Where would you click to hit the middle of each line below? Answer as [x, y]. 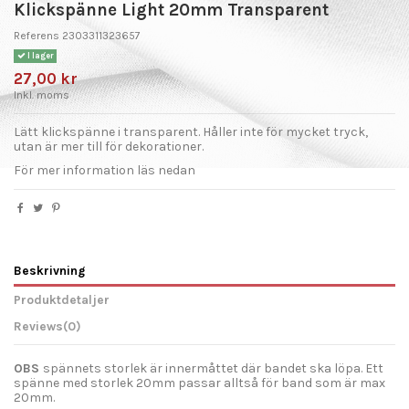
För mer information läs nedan [105, 170]
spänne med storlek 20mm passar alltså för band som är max [199, 383]
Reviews [38, 325]
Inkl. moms [42, 95]
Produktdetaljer [62, 299]
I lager [39, 56]
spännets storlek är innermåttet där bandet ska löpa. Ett [213, 369]
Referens [37, 36]
